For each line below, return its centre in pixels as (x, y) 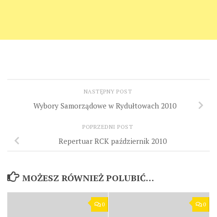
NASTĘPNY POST (108, 91)
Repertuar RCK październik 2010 (112, 141)
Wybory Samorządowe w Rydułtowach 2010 (105, 105)
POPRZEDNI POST (108, 126)
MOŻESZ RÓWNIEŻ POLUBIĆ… (88, 178)
